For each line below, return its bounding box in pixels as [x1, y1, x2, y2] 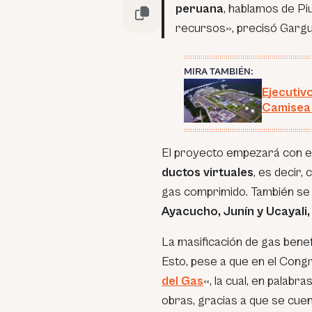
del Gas [162, 273, 203, 288]
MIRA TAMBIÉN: [184, 65, 253, 77]
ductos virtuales [162, 164, 253, 180]
